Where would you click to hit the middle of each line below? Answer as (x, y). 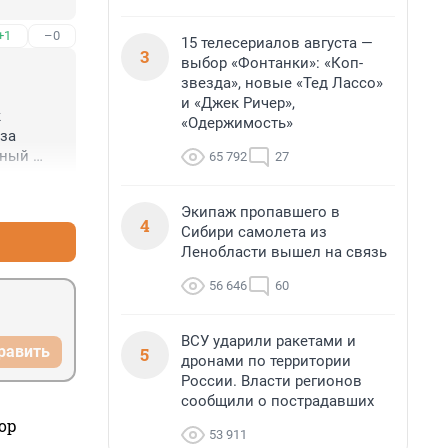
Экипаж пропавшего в (260, 212)
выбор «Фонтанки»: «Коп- (272, 63)
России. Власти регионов (271, 381)
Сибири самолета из (254, 232)
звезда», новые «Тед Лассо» (282, 83)
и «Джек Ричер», (238, 103)
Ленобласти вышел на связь (284, 252)
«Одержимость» (237, 123)
